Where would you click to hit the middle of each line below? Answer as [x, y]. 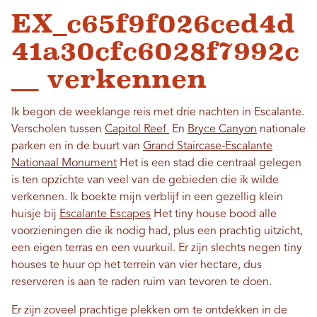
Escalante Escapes [105, 214]
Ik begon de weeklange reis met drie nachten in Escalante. [158, 113]
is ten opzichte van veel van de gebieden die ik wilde [145, 180]
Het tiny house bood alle [214, 214]
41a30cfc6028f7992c [155, 51]
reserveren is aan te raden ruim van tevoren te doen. [143, 282]
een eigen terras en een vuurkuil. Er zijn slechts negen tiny [157, 248]
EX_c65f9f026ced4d [153, 24]
